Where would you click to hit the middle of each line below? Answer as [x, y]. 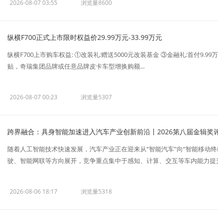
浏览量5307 [96, 97]
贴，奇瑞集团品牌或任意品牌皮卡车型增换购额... [76, 66]
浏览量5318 [96, 191]
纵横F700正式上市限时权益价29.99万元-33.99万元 [85, 37]
